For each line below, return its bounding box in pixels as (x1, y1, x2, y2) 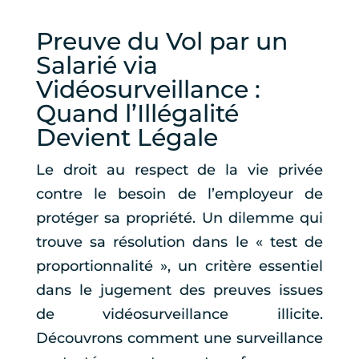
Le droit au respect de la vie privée (35, 161, 324, 179)
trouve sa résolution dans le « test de (35, 233, 324, 251)
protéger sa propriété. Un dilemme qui (35, 209, 324, 227)
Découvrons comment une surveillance (35, 329, 324, 347)
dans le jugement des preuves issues (35, 281, 324, 299)
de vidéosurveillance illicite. (35, 305, 324, 323)
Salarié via (35, 50, 158, 80)
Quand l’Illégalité (35, 99, 239, 128)
